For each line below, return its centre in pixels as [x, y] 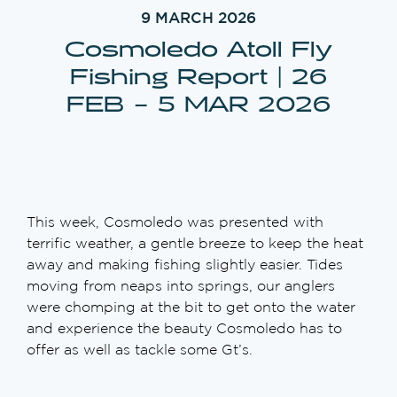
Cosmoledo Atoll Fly [198, 51]
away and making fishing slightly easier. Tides [185, 265]
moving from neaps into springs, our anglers [181, 286]
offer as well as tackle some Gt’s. [140, 350]
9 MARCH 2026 [198, 17]
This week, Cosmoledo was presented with [175, 222]
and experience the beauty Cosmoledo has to [184, 328]
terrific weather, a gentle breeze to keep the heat [195, 243]
